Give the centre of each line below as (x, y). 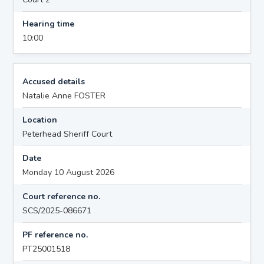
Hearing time (49, 24)
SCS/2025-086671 (57, 210)
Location (40, 120)
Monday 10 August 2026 (69, 172)
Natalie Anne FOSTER (64, 95)
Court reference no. (62, 196)
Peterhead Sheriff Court (67, 134)
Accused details (54, 81)
